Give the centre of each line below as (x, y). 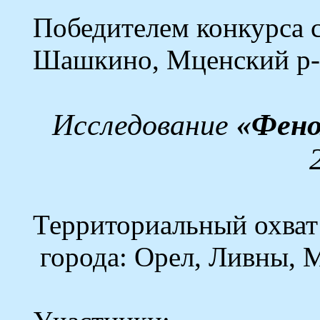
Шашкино (92, 60)
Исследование (144, 125)
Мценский (227, 60)
